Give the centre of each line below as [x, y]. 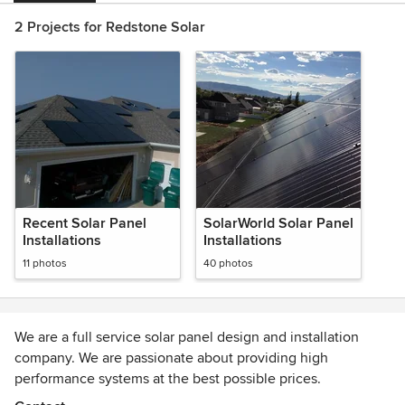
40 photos [228, 264]
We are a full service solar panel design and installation [187, 337]
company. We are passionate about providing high [171, 358]
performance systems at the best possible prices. [168, 379]
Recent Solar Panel [85, 223]
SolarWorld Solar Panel [278, 223]
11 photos [45, 264]
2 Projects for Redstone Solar [110, 27]
